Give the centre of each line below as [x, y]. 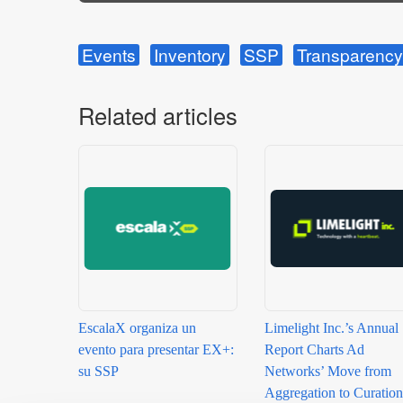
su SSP [99, 372]
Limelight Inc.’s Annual [331, 328]
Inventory [190, 55]
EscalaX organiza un [137, 328]
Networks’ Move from [327, 372]
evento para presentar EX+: [156, 350]
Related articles [158, 116]
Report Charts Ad [314, 350]
